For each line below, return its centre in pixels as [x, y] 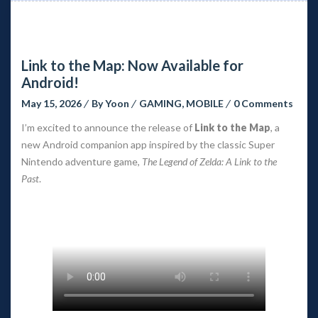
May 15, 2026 [51, 103]
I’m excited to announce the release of [108, 127]
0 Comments [263, 103]
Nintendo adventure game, [82, 161]
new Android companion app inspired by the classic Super [148, 144]
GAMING [160, 103]
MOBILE [205, 103]
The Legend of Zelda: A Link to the [209, 161]
